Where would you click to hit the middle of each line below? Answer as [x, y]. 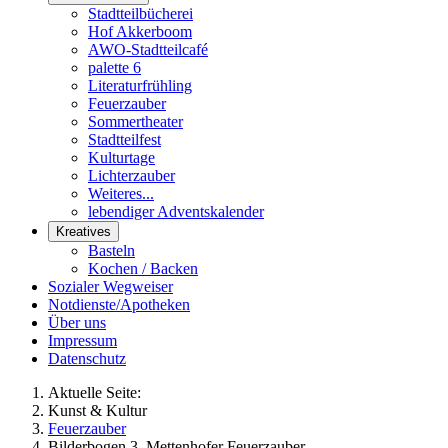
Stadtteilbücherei [140, 13]
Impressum [82, 340]
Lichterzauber [131, 175]
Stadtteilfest [124, 139]
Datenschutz [87, 358]
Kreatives [83, 231]
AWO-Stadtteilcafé [148, 49]
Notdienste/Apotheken [119, 304]
